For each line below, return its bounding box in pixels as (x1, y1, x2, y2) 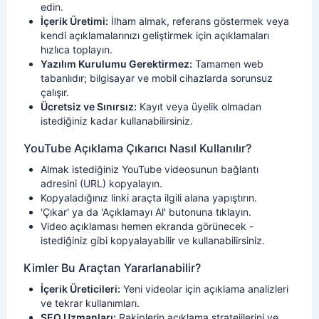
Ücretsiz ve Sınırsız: (41, 100, 137, 113)
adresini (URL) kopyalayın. (41, 177, 162, 189)
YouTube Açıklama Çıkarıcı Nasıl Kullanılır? (23, 141, 251, 155)
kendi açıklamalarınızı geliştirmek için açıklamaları (41, 29, 269, 41)
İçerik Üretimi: (41, 15, 108, 27)
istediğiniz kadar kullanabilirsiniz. (41, 115, 193, 127)
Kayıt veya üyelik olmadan (137, 100, 261, 113)
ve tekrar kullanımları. (41, 297, 140, 309)
